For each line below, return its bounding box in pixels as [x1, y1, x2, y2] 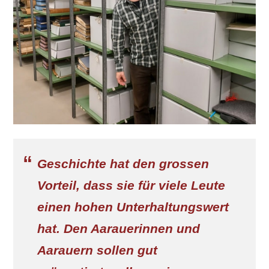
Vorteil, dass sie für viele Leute [37, 178, 225, 192]
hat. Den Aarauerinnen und [37, 221, 200, 235]
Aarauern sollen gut [37, 243, 157, 257]
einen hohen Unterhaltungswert [37, 199, 229, 214]
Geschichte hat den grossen [37, 156, 209, 171]
